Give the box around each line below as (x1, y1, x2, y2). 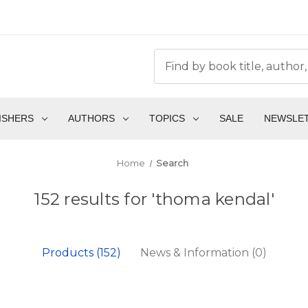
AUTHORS (67, 113, 115, 124)
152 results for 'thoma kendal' (34, 189, 274, 210)
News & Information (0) (140, 246, 267, 260)
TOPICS (148, 113, 185, 124)
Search (156, 157, 189, 169)
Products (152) (41, 246, 121, 260)
